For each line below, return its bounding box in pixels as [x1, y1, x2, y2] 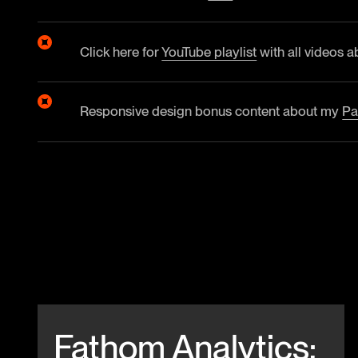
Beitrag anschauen [38, 304, 130, 318]
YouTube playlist [161, 43, 257, 60]
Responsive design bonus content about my [80, 103, 343, 120]
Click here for [80, 43, 162, 60]
